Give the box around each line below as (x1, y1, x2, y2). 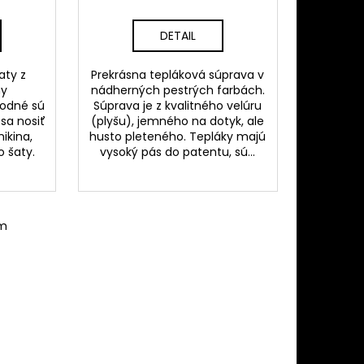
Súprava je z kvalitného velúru (93, 97, 262, 115)
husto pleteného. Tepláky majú (89, 128, 266, 145)
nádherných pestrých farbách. (90, 82, 265, 99)
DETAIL (159, 28, 196, 45)
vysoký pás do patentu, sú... (100, 144, 256, 161)
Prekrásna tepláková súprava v (91, 67, 265, 84)
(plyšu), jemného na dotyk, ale (91, 113, 265, 130)
